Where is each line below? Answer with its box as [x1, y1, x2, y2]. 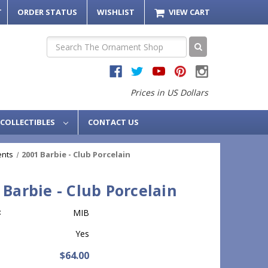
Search [46, 36, 73, 48]
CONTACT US [87, 117, 139, 128]
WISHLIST [96, 6, 135, 17]
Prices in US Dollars [130, 86, 208, 98]
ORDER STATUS [17, 6, 77, 17]
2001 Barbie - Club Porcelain [22, 149, 131, 160]
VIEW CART [169, 6, 210, 17]
